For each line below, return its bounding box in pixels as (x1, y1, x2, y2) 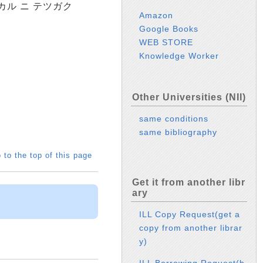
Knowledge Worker (139, 51, 220, 61)
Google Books (139, 24, 199, 34)
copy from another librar (139, 222, 243, 232)
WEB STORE (139, 38, 194, 48)
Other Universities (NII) (132, 92, 246, 103)
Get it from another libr (132, 177, 245, 187)
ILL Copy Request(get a (139, 209, 241, 219)
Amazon (139, 11, 174, 21)
